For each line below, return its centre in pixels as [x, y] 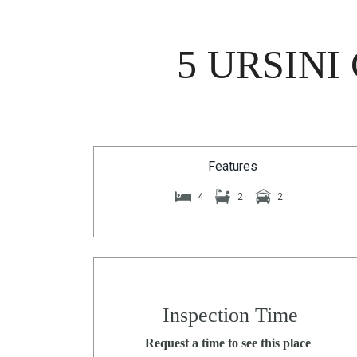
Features [233, 166]
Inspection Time [230, 315]
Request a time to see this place [228, 343]
